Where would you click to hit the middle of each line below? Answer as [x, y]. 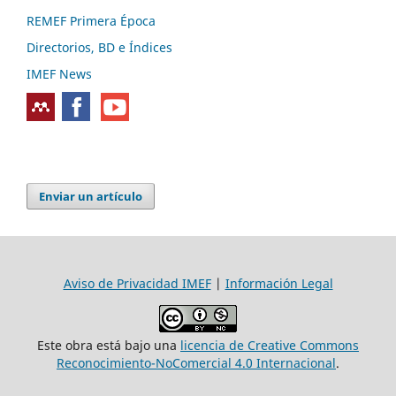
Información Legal [279, 283]
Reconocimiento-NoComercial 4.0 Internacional [196, 362]
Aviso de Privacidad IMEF [137, 283]
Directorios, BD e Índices [99, 47]
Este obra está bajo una [109, 345]
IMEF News [59, 73]
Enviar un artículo [91, 196]
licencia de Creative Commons [270, 345]
